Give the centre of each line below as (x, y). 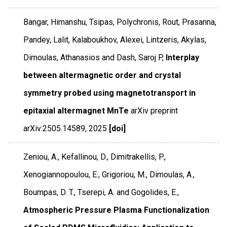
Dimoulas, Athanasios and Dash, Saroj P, (94, 57)
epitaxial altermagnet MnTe (76, 110)
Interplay (183, 57)
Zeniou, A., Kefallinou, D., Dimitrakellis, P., (95, 157)
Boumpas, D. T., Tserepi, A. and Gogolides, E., (101, 192)
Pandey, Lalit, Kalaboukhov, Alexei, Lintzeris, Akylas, (115, 40)
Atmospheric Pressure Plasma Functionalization (117, 210)
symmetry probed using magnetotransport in (110, 93)
